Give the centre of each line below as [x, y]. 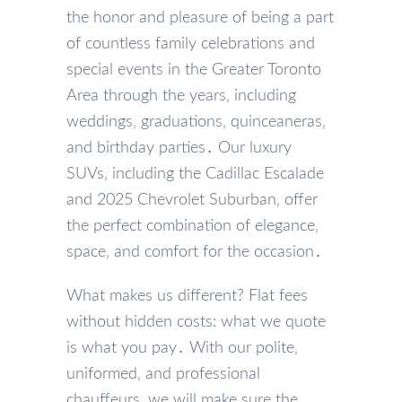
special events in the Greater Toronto [194, 70]
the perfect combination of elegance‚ [192, 226]
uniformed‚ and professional [163, 374]
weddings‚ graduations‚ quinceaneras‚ [196, 122]
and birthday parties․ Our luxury [179, 148]
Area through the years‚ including [181, 96]
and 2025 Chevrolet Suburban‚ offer [192, 200]
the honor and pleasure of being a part [200, 17]
